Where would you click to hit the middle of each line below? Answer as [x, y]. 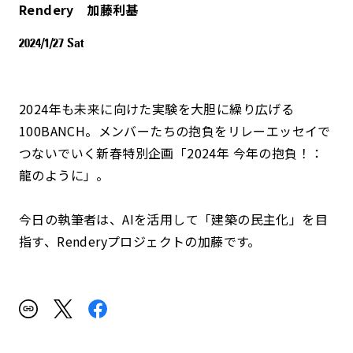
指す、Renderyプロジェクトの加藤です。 [140, 241]
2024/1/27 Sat [51, 42]
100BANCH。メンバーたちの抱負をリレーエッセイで [175, 130]
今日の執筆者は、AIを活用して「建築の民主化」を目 [173, 219]
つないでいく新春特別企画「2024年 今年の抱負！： [171, 152]
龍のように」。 [64, 175]
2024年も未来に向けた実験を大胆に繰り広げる [157, 108]
